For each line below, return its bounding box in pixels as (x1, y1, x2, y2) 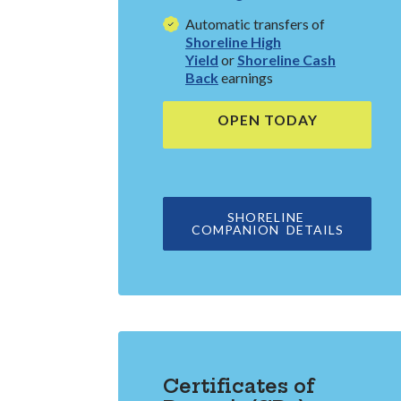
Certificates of (163, 374, 315, 399)
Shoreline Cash (237, 51, 336, 69)
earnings (218, 69, 273, 87)
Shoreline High (185, 33, 281, 51)
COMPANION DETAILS (191, 222, 344, 238)
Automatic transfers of (185, 15, 325, 33)
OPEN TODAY (217, 111, 318, 129)
